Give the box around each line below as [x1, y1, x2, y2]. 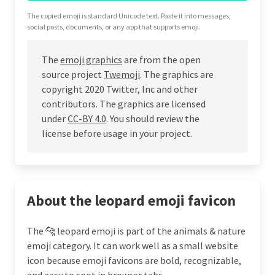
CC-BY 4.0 [68, 112, 106, 125]
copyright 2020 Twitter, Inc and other [42, 82, 198, 95]
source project [42, 68, 104, 80]
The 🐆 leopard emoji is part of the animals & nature [27, 224, 246, 237]
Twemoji [104, 68, 140, 80]
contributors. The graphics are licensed [42, 97, 206, 110]
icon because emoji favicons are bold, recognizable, [27, 254, 241, 266]
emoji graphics [60, 53, 122, 66]
